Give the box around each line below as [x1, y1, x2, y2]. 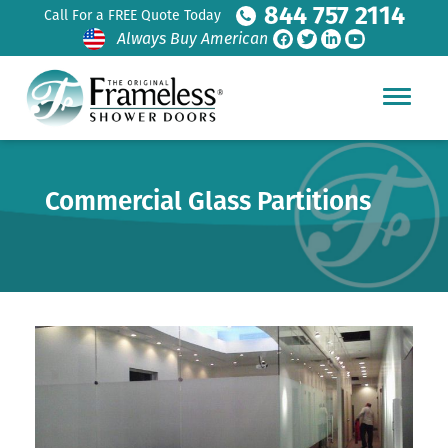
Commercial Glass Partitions [45, 186, 371, 217]
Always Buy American [117, 29, 268, 48]
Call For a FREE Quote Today [43, 7, 221, 24]
